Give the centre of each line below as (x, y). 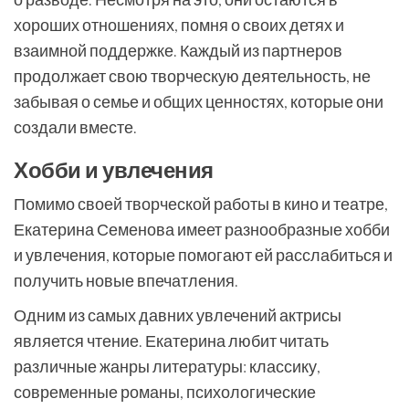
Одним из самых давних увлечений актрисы (178, 315)
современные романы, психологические (165, 392)
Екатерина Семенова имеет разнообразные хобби (202, 229)
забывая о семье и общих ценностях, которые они (199, 101)
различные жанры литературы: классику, (167, 366)
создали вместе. (75, 127)
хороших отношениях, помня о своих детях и (179, 25)
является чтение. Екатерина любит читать (171, 341)
